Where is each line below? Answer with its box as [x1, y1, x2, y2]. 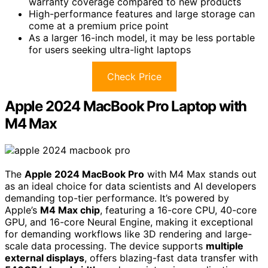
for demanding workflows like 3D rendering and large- [5, 227, 252, 240]
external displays [5, 251, 84, 264]
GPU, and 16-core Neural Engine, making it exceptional [5, 215, 253, 228]
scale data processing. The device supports [5, 239, 206, 252]
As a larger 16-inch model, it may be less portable [29, 32, 255, 44]
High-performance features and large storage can [29, 8, 255, 20]
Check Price [106, 71, 162, 83]
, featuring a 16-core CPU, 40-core [100, 203, 257, 216]
